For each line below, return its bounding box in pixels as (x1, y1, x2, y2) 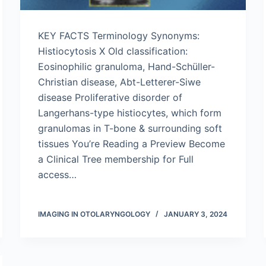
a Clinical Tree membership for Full (38, 153, 194, 165)
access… (38, 169, 77, 180)
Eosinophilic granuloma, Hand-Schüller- (38, 61, 215, 72)
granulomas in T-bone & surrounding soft (38, 122, 222, 134)
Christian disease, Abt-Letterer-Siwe (38, 76, 201, 88)
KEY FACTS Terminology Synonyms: (38, 30, 199, 42)
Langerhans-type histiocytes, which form (38, 107, 221, 119)
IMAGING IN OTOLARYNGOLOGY (38, 210, 150, 218)
